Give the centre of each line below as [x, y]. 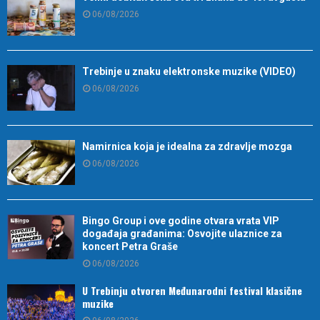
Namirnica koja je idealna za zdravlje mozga [187, 146]
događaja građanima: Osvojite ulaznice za [182, 234]
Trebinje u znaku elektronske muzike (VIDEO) [189, 72]
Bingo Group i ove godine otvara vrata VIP [181, 221]
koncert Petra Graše [130, 247]
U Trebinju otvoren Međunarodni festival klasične [192, 291]
